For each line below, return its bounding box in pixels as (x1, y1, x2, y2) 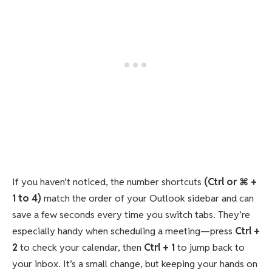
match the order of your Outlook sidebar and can (41, 191, 254, 205)
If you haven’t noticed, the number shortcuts (12, 175, 204, 188)
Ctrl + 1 (144, 240, 175, 254)
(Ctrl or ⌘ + (204, 175, 257, 188)
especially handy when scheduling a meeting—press (12, 224, 233, 237)
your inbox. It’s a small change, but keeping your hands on (12, 257, 257, 270)
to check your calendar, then (18, 240, 144, 254)
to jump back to (175, 240, 245, 254)
